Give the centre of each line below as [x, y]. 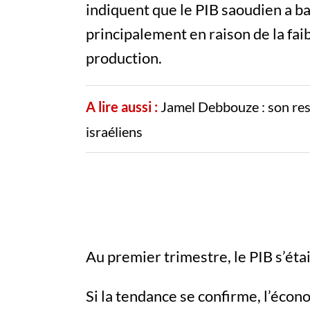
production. [124, 58]
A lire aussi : [122, 107]
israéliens [114, 132]
